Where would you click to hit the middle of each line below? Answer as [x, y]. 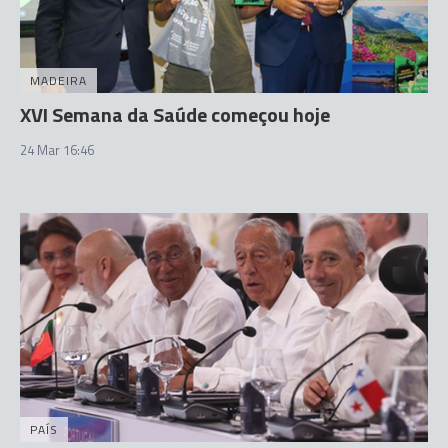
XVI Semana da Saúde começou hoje [175, 114]
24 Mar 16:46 [57, 149]
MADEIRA [58, 80]
